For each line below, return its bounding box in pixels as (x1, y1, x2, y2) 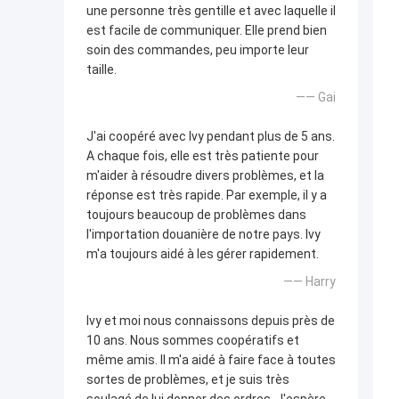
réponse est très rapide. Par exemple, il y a (86, 188, 327, 203)
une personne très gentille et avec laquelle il (86, 4, 336, 19)
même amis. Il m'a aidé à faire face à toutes (86, 353, 336, 368)
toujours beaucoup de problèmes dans (86, 208, 306, 223)
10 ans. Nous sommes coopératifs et (86, 333, 299, 348)
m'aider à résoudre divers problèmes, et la (86, 168, 324, 183)
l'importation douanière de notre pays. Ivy (86, 227, 321, 242)
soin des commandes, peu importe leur (86, 43, 309, 58)
